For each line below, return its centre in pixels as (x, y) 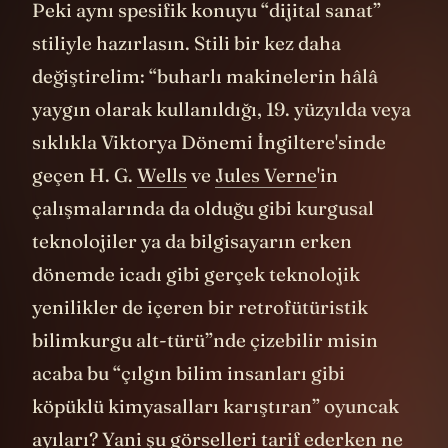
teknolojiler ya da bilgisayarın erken (192, 240)
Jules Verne (266, 174)
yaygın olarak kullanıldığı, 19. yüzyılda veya (221, 108)
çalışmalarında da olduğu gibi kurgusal (203, 207)
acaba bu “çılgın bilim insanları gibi (188, 372)
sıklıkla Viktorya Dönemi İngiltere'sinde (209, 141)
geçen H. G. (84, 174)
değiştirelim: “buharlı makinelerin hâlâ (205, 75)
